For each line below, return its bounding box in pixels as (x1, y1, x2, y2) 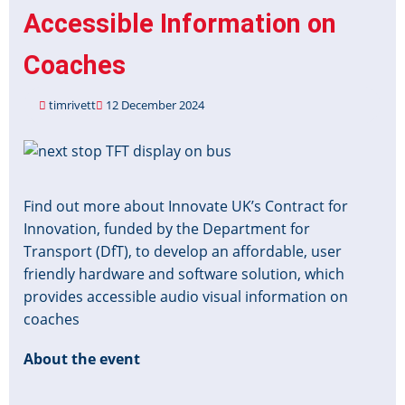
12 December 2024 (103, 97, 204, 114)
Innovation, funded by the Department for (24, 218, 310, 239)
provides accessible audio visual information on (24, 286, 348, 306)
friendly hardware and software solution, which (24, 263, 344, 284)
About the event (24, 348, 140, 369)
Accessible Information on (24, 8, 336, 40)
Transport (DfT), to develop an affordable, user (24, 240, 342, 261)
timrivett (49, 97, 96, 114)
